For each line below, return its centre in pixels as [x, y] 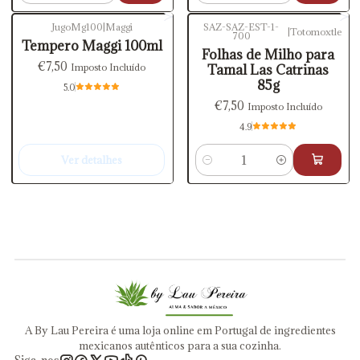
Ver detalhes [92, 160]
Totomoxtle [315, 31]
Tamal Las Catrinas [268, 70]
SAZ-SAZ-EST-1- [241, 27]
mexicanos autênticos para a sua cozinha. [180, 346]
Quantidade [225, 168]
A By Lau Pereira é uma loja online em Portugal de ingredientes [180, 331]
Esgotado [51, 37]
